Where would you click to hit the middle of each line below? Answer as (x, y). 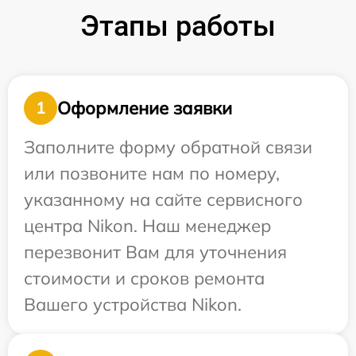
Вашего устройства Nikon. (133, 304)
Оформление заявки (145, 108)
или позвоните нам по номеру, (152, 173)
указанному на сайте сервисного (163, 199)
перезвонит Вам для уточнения (155, 252)
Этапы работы (178, 26)
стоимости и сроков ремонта (144, 278)
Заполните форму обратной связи (168, 147)
